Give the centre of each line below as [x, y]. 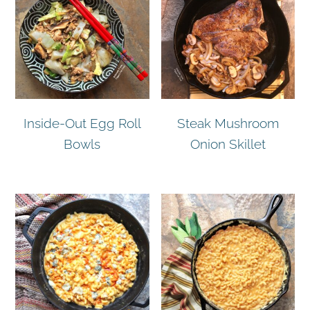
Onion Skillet [228, 144]
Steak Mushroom [228, 123]
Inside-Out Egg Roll [82, 123]
